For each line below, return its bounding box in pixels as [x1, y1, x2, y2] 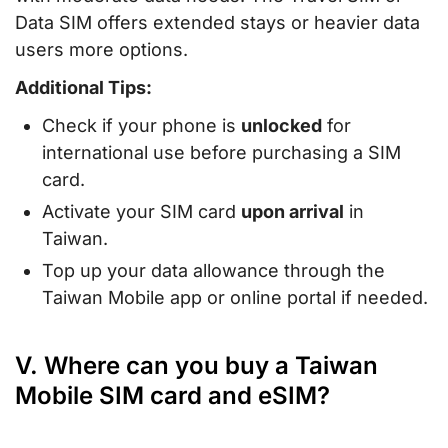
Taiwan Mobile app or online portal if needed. [42, 287, 428, 309]
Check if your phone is [42, 114, 241, 136]
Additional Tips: [15, 76, 152, 98]
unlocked [241, 114, 322, 136]
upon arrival [241, 200, 344, 222]
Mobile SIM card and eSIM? [15, 381, 330, 411]
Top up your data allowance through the [42, 260, 385, 282]
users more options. [15, 38, 188, 60]
